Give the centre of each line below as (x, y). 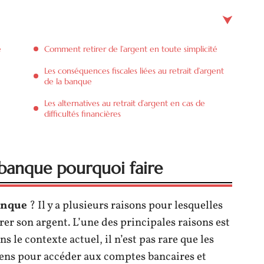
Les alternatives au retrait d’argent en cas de (125, 103)
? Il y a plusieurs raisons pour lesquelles (125, 206)
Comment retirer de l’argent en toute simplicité (131, 49)
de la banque (68, 81)
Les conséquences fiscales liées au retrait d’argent (134, 71)
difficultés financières (82, 114)
